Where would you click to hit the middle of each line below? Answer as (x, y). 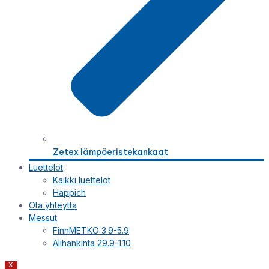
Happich (69, 193)
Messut (43, 218)
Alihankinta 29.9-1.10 (92, 243)
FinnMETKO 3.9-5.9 (91, 231)
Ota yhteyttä (53, 205)
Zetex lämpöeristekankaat (110, 152)
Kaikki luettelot (82, 180)
